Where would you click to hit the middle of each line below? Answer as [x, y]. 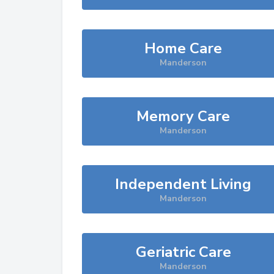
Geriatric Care [183, 252]
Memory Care [183, 116]
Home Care [183, 48]
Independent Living [183, 184]
